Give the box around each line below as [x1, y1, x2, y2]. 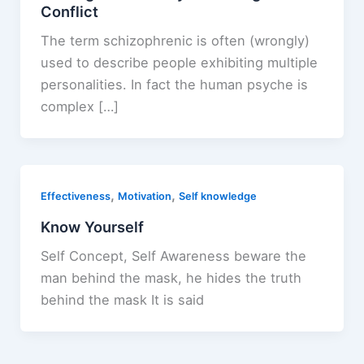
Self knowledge [178, 190, 257, 203]
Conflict [40, 2, 98, 20]
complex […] [40, 98, 119, 115]
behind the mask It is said [40, 292, 204, 309]
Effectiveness [40, 190, 110, 203]
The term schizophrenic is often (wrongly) [40, 32, 310, 50]
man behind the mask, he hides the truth [40, 270, 301, 287]
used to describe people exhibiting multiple [40, 54, 318, 71]
